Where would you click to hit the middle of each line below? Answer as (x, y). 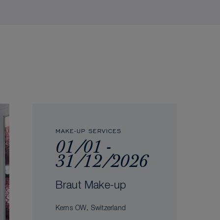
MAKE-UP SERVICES (88, 131)
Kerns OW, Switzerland (91, 208)
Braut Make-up (91, 186)
